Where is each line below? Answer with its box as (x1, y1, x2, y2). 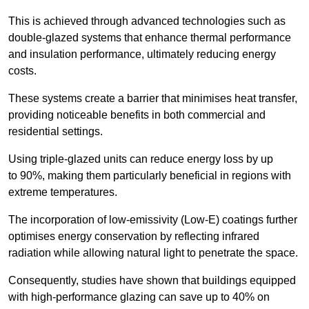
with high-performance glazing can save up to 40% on (8, 291, 270, 303)
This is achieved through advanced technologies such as (8, 15, 286, 28)
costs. (8, 65, 37, 77)
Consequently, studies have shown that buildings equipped (8, 275, 296, 287)
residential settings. (8, 126, 103, 138)
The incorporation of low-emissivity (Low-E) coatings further (8, 214, 297, 226)
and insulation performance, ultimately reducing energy (8, 48, 276, 61)
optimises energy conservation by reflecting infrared (8, 230, 259, 243)
